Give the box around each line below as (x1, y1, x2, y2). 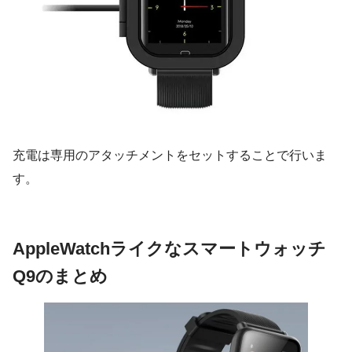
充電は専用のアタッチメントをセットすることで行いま (13, 148, 327, 162)
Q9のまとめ (13, 266, 108, 286)
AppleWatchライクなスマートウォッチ (13, 238, 326, 258)
